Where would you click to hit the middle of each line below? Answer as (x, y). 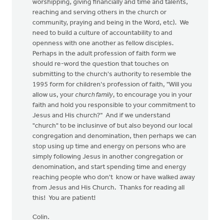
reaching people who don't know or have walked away (114, 178)
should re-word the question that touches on (101, 64)
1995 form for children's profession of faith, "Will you (112, 85)
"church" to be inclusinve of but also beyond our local (112, 126)
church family (94, 95)
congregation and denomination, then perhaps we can (114, 136)
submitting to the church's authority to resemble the (112, 74)
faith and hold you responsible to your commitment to (114, 105)
